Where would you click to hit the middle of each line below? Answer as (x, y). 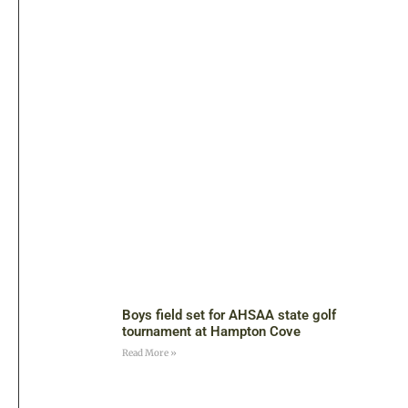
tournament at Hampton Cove (212, 331)
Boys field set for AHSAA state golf (229, 315)
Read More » (150, 352)
